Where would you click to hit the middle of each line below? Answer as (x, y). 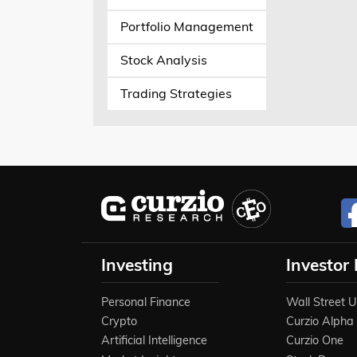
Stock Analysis (163, 60)
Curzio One (315, 341)
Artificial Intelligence (154, 341)
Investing (137, 264)
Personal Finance (146, 302)
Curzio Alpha (320, 322)
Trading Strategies (176, 94)
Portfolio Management (186, 27)
